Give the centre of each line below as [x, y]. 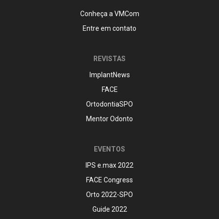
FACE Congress [109, 180]
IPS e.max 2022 [109, 165]
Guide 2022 [109, 209]
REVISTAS [109, 59]
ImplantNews [109, 75]
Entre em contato [109, 29]
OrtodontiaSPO [109, 104]
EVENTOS [109, 149]
